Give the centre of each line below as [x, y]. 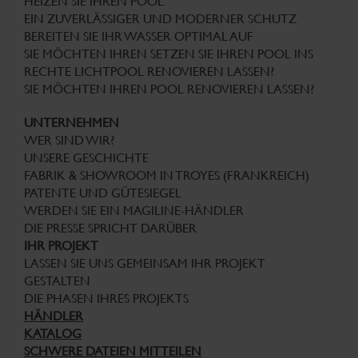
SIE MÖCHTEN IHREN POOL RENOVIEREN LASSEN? [169, 89]
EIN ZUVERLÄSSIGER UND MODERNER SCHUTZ [160, 19]
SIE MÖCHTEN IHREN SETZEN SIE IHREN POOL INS [169, 54]
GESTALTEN [57, 281]
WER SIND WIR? [69, 141]
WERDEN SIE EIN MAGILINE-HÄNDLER [134, 211]
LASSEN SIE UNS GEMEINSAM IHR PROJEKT [145, 264]
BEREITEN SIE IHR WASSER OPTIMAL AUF [139, 37]
